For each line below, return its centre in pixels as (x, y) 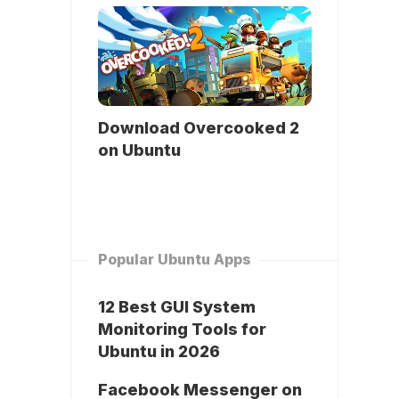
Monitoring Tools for (182, 330)
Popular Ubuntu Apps (175, 260)
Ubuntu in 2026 (159, 352)
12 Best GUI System (177, 307)
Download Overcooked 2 (199, 128)
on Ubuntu (139, 151)
